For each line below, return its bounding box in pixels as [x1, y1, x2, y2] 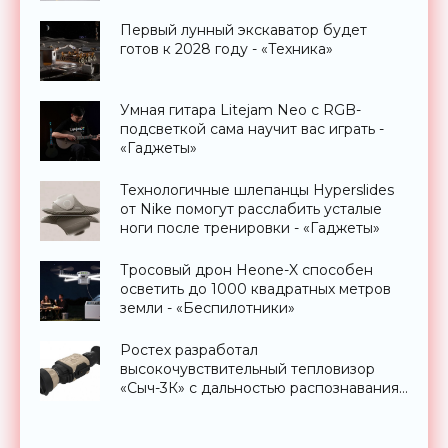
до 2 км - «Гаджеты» [120, 398, 263, 417]
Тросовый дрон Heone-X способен [120, 261, 373, 280]
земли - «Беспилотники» [120, 299, 295, 318]
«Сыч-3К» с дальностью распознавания [120, 379, 399, 398]
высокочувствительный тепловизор [120, 360, 375, 379]
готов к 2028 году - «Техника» [120, 40, 333, 59]
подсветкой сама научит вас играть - [120, 120, 384, 139]
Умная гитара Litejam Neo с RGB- [120, 101, 361, 120]
